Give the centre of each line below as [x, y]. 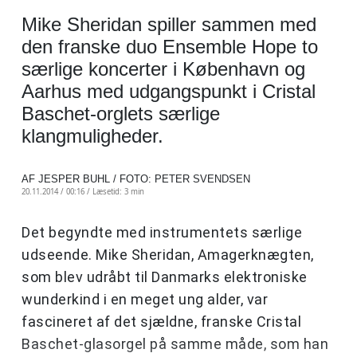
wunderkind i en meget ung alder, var [145, 300]
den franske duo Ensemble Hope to [170, 47]
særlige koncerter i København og [163, 69]
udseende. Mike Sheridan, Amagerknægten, [168, 255]
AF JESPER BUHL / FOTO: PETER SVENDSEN [136, 179]
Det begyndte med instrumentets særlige [162, 233]
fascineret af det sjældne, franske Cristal [161, 322]
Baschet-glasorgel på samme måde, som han [175, 344]
